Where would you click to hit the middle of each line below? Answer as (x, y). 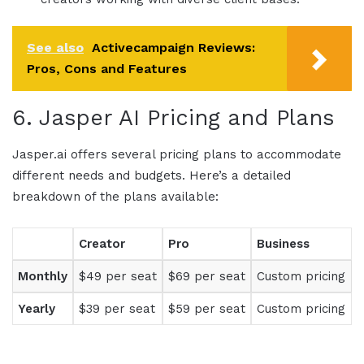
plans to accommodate (270, 155)
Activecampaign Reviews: (173, 47)
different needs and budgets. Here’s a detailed (152, 176)
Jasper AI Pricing (130, 117)
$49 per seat (118, 277)
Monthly (43, 277)
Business (283, 244)
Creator (102, 244)
